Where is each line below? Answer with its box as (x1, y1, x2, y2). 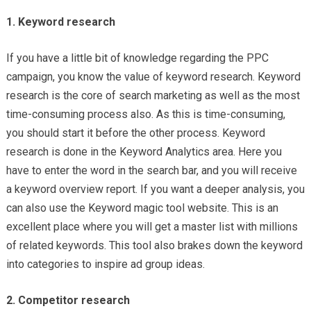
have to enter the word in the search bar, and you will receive (6, 164, 297, 178)
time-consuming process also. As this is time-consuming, (6, 108, 285, 121)
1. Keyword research (6, 15, 115, 29)
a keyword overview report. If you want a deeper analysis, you (6, 183, 305, 196)
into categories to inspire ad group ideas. (6, 258, 205, 271)
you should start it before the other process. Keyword (6, 126, 265, 140)
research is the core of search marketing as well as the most (6, 89, 300, 103)
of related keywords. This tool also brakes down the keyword (6, 239, 303, 253)
